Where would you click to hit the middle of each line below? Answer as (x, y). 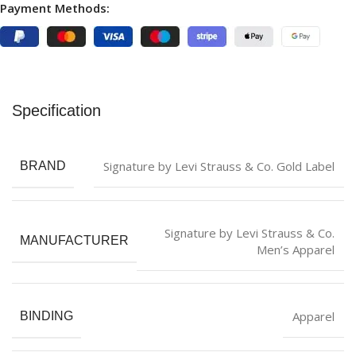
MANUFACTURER (74, 241)
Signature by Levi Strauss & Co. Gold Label (219, 166)
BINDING (46, 315)
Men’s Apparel (296, 249)
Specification (56, 110)
